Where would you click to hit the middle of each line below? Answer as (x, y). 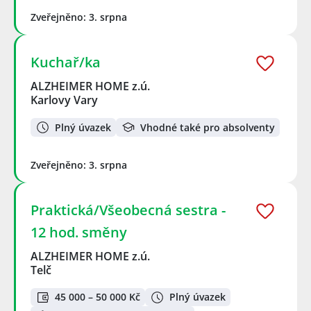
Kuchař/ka (66, 62)
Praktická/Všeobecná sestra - (128, 210)
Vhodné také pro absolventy (208, 127)
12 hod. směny (79, 232)
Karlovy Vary (64, 100)
